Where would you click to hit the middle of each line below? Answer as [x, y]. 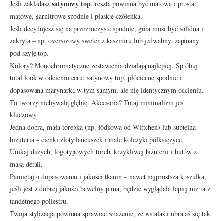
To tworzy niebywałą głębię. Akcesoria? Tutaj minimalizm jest [97, 102]
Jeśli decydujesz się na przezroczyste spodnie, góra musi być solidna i [107, 28]
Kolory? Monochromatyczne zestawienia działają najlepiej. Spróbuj [104, 65]
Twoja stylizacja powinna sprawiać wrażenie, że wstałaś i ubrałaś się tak [110, 213]
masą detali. [26, 164]
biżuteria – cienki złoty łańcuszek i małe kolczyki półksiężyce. [97, 139]
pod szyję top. [29, 53]
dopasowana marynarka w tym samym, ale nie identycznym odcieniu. [107, 90]
